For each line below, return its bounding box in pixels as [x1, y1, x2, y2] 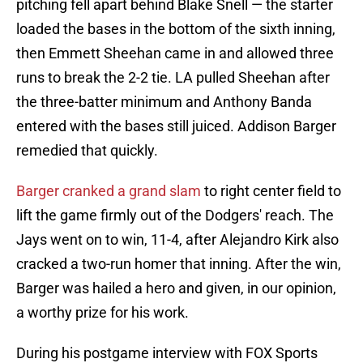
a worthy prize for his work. [16, 304, 189, 322]
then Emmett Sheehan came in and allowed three [16, 45, 334, 62]
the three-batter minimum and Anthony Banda [16, 93, 312, 111]
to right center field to [204, 182, 341, 200]
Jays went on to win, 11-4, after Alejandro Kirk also [16, 231, 339, 249]
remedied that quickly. [16, 142, 158, 160]
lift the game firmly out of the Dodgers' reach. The [16, 207, 334, 224]
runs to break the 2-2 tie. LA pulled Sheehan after [16, 69, 330, 87]
